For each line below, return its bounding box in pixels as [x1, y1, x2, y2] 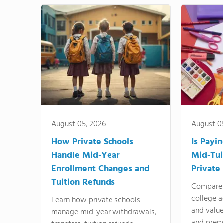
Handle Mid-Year [51, 148, 120, 163]
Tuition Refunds [51, 175, 115, 190]
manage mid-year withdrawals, [51, 206, 156, 219]
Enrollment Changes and [51, 162, 150, 176]
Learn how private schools [51, 194, 140, 207]
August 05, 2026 [51, 118, 106, 131]
